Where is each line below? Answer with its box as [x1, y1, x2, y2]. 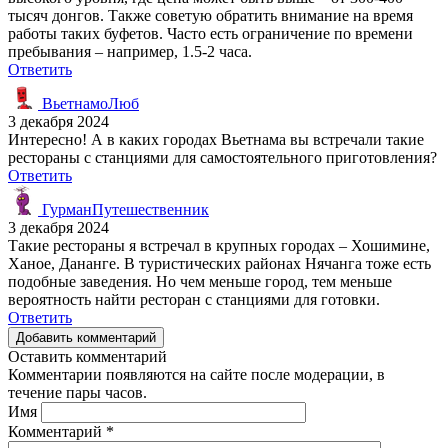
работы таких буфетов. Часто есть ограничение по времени [8, 24, 413, 42]
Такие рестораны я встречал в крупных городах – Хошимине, [8, 236, 430, 254]
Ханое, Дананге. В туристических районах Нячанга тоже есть [8, 254, 431, 272]
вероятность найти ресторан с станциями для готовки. [8, 290, 380, 308]
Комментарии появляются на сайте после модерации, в [8, 365, 385, 383]
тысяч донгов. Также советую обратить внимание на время [8, 6, 413, 24]
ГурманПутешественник [38, 200, 209, 218]
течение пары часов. [8, 383, 147, 401]
